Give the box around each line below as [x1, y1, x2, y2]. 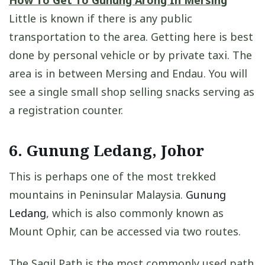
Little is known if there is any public [9, 11, 192, 25]
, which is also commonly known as [46, 205, 224, 220]
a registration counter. [9, 102, 123, 117]
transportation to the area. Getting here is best [9, 29, 253, 44]
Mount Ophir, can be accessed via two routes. [9, 224, 241, 238]
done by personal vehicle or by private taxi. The [9, 47, 252, 62]
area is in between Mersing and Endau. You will [9, 66, 247, 80]
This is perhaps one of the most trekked [9, 169, 216, 183]
